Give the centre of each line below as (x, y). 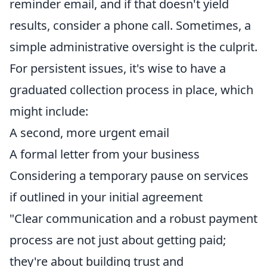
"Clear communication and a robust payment (133, 219)
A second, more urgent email (89, 133)
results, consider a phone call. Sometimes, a (130, 26)
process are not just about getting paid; (118, 240)
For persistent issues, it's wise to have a (118, 69)
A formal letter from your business (105, 154)
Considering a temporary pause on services (129, 176)
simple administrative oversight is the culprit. (133, 47)
